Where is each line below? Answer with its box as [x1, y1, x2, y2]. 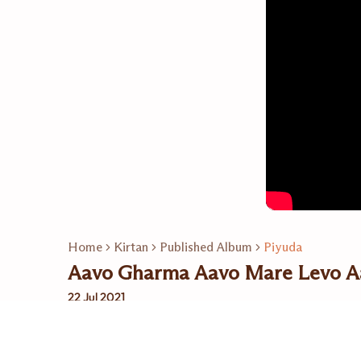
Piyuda [263, 239, 302, 255]
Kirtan [114, 239, 148, 255]
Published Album [160, 239, 252, 255]
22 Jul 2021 [68, 289, 125, 305]
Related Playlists [68, 334, 166, 351]
